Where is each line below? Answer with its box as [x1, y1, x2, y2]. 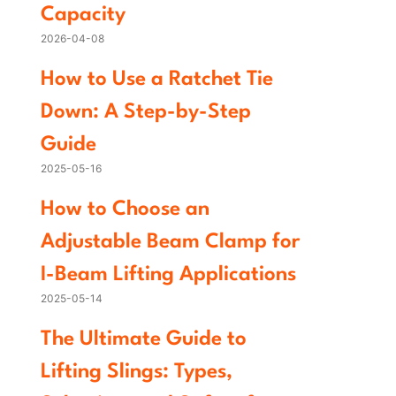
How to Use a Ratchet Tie [41, 69, 273, 90]
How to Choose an [41, 199, 209, 220]
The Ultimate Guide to [41, 329, 247, 350]
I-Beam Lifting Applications [41, 264, 296, 286]
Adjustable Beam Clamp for [41, 232, 300, 253]
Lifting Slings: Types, [41, 362, 232, 383]
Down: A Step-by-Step [41, 102, 251, 123]
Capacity [41, 4, 126, 26]
